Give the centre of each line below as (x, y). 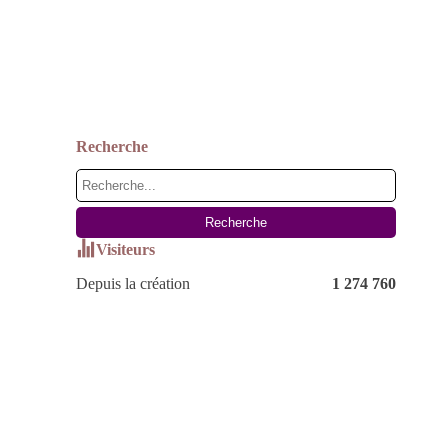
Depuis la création (133, 283)
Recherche (112, 146)
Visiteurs (125, 249)
